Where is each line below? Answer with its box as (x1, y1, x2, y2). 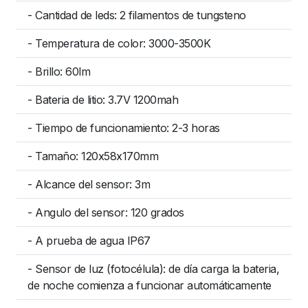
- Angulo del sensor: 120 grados (27, 206, 184, 219)
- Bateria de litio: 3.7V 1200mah (27, 93, 178, 107)
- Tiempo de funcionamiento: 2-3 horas (27, 121, 220, 135)
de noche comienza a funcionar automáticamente (27, 278, 272, 292)
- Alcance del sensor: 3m (27, 177, 150, 191)
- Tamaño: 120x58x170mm (27, 149, 158, 163)
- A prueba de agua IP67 (27, 234, 151, 247)
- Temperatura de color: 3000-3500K (27, 36, 210, 50)
